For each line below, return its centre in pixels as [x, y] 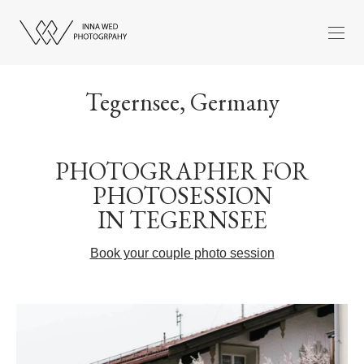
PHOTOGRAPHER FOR [182, 171]
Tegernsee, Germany [182, 102]
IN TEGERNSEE [182, 219]
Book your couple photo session [182, 253]
